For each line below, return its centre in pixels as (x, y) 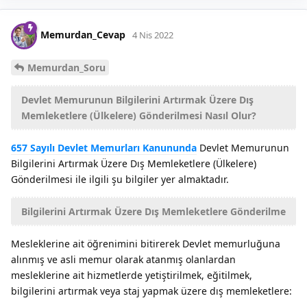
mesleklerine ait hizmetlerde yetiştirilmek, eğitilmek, (132, 275)
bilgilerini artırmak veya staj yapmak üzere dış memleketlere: (151, 291)
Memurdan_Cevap (83, 35)
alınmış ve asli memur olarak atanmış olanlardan (123, 259)
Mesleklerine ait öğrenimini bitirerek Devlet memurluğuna (146, 243)
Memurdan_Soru (66, 67)
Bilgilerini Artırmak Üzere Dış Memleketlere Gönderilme (153, 211)
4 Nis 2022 (153, 35)
